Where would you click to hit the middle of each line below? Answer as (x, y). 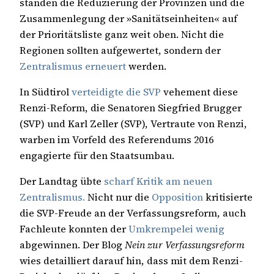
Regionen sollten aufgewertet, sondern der (120, 50)
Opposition (177, 197)
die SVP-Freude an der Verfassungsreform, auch (133, 213)
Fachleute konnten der (74, 229)
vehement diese (199, 91)
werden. (146, 66)
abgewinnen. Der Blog (72, 245)
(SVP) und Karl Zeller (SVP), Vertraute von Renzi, (133, 123)
